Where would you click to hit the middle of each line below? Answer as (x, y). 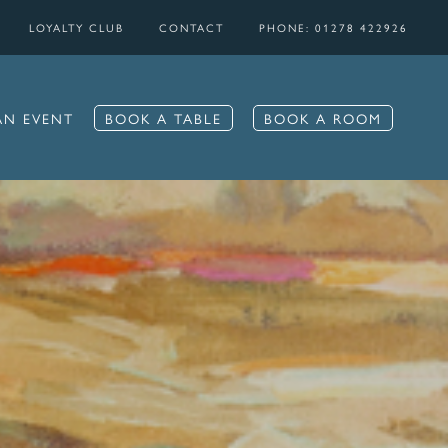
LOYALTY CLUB (76, 27)
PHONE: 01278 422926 (333, 27)
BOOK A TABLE (163, 117)
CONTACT (191, 27)
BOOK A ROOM (322, 117)
